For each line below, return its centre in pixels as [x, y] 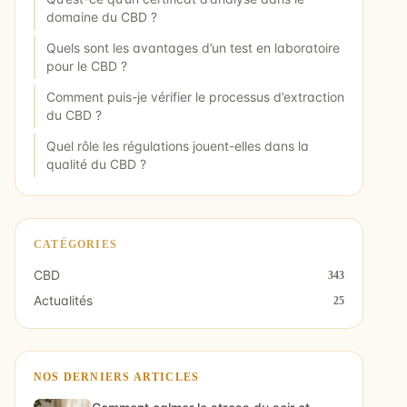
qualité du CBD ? [96, 164]
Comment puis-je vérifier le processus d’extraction [195, 97]
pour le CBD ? [87, 66]
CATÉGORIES [75, 245]
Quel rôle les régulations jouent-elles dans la [178, 146]
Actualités [63, 301]
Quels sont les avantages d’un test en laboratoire [193, 48]
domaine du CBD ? [102, 17]
